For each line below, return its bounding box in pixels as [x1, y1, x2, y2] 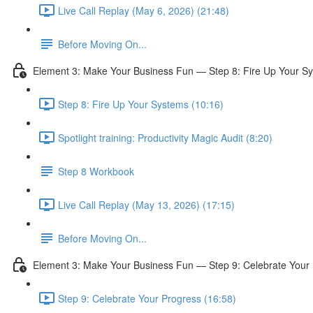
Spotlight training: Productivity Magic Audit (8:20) [58, 130, 272, 145]
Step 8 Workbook [58, 163, 134, 178]
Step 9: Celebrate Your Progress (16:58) [58, 291, 236, 305]
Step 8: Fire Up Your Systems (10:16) [58, 96, 224, 111]
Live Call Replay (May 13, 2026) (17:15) [58, 197, 235, 212]
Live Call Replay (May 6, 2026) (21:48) [58, 3, 229, 17]
